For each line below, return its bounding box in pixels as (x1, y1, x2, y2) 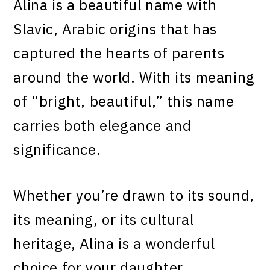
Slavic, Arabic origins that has (13, 19, 218, 39)
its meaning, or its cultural (13, 210, 194, 229)
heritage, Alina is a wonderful (13, 234, 215, 253)
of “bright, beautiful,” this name (13, 92, 234, 111)
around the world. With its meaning (13, 67, 255, 87)
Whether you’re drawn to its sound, (13, 186, 254, 205)
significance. (13, 140, 101, 159)
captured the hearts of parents (13, 43, 225, 63)
